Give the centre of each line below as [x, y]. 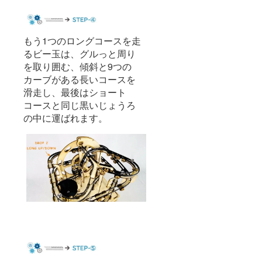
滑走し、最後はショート [75, 92]
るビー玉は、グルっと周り [80, 54]
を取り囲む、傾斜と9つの [77, 67]
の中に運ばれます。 [65, 118]
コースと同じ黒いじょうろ [80, 105]
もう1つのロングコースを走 [82, 41]
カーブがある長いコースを [80, 80]
